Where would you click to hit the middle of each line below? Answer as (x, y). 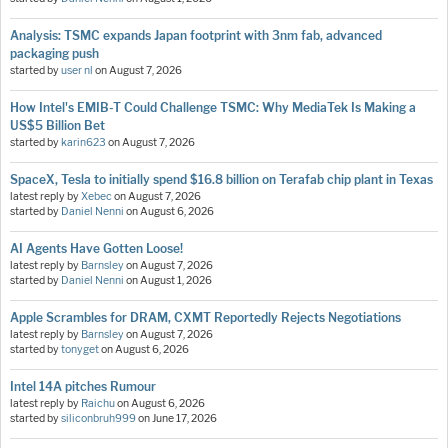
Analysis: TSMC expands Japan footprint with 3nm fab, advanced (196, 35)
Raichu (98, 403)
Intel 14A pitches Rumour (83, 386)
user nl (77, 70)
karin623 (83, 142)
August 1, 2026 (176, 280)
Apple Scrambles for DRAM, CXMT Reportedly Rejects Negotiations (205, 317)
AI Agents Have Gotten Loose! (96, 248)
